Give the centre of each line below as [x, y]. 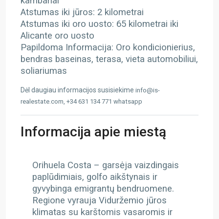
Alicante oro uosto [57, 36]
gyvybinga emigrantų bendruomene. [103, 189]
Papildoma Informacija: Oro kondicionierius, [108, 47]
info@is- [148, 90]
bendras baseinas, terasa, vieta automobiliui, [109, 59]
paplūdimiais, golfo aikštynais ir [95, 177]
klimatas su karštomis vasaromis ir [102, 212]
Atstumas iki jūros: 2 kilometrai [82, 12]
